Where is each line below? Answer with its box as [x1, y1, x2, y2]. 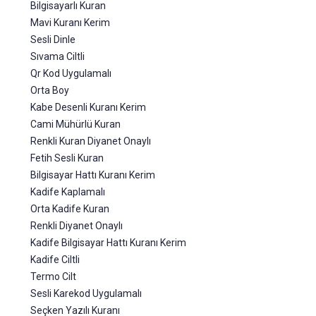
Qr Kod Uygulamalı [30, 68, 111, 79]
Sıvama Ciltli [30, 51, 85, 62]
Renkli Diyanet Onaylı [30, 220, 123, 231]
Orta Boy [30, 85, 69, 96]
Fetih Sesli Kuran [30, 152, 104, 164]
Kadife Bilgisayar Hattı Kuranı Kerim [30, 237, 186, 248]
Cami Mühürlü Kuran [30, 119, 121, 130]
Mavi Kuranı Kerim [30, 17, 110, 28]
